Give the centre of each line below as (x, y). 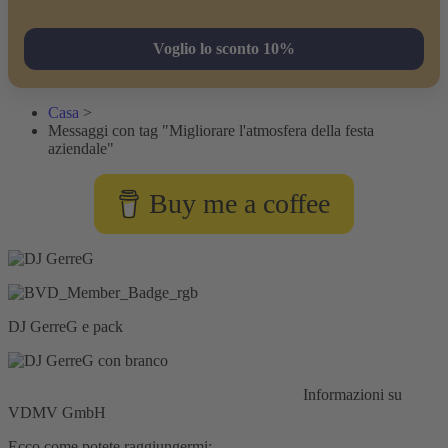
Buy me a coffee (239, 203)
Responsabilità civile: (75, 394)
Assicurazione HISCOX (222, 394)
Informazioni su (350, 394)
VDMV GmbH (57, 412)
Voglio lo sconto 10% (224, 48)
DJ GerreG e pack (65, 326)
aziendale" (81, 148)
